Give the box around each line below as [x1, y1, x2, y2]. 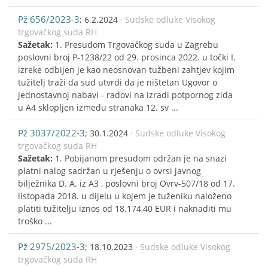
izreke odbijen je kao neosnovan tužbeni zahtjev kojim [18, 63, 234, 75]
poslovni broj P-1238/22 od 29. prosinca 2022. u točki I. [18, 51, 236, 63]
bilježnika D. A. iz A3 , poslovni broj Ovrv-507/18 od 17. [18, 177, 235, 189]
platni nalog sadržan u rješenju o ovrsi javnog [18, 165, 201, 176]
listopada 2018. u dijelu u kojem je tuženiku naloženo [18, 190, 232, 202]
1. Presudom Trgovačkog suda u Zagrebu [55, 38, 218, 50]
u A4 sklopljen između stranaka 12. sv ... [18, 101, 178, 113]
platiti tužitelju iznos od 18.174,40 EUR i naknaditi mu [18, 202, 232, 214]
